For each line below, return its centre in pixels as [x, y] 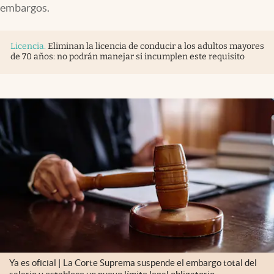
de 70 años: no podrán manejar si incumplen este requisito [128, 57]
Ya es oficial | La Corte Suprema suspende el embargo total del [133, 263]
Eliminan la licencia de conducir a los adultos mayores [156, 46]
